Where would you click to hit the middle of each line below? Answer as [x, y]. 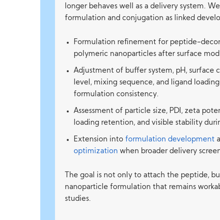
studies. [78, 199]
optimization [96, 151]
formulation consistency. [116, 95]
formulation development [170, 140]
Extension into [100, 140]
